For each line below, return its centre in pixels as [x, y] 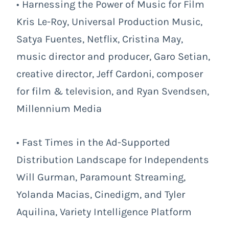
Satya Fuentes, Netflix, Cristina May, [100, 39]
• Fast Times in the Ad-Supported [93, 142]
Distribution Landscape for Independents [113, 159]
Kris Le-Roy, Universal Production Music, [109, 21]
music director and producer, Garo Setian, [113, 56]
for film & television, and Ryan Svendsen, [113, 91]
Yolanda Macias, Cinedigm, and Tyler [101, 194]
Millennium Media [59, 108]
